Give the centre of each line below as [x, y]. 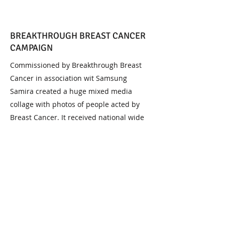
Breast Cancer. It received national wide [77, 117]
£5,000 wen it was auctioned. [59, 143]
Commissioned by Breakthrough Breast [76, 65]
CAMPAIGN [31, 48]
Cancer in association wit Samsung [69, 78]
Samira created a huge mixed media [71, 91]
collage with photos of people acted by [75, 104]
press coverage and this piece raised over [80, 130]
